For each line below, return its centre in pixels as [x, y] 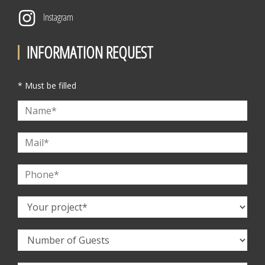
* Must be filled [47, 85]
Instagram [58, 17]
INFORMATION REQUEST [90, 52]
